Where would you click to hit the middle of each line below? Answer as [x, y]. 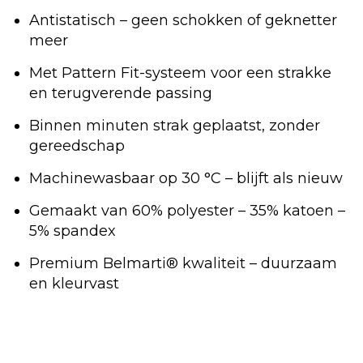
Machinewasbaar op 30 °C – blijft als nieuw [186, 179]
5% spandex [73, 231]
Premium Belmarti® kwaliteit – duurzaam [183, 264]
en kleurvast [74, 284]
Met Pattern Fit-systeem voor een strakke [180, 73]
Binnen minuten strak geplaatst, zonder [175, 126]
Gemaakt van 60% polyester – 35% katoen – [187, 211]
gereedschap [77, 146]
